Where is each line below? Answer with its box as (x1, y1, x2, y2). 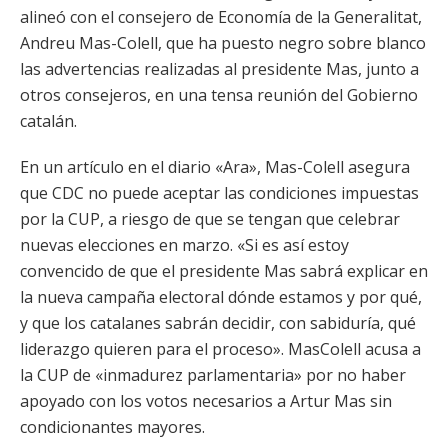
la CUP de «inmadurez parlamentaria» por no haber (20, 364, 406, 386)
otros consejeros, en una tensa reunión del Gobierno (20, 84, 418, 106)
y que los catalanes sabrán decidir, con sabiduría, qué (20, 312, 416, 334)
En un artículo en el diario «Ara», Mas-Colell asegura (20, 156, 410, 178)
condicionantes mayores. (20, 416, 205, 438)
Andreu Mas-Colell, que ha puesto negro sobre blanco (20, 32, 426, 54)
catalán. (20, 110, 77, 132)
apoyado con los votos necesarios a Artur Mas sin (20, 390, 392, 412)
